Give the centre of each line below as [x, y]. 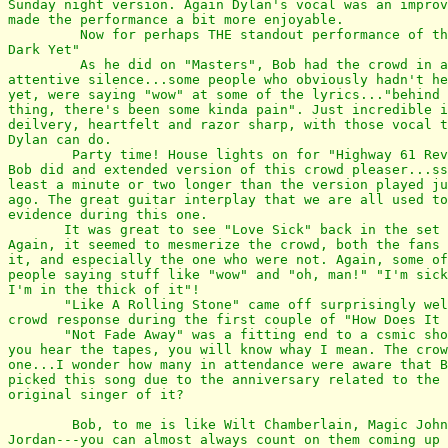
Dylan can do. [60, 139]
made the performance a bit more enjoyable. [176, 19]
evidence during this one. [108, 214]
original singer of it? [96, 394]
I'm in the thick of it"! [104, 289]
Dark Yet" [44, 49]
